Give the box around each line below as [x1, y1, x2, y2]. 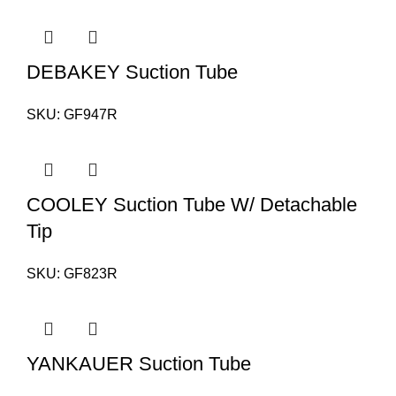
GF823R [64, 266, 118, 282]
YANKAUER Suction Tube [27, 353, 251, 376]
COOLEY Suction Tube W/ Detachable [27, 194, 357, 217]
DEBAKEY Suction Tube [27, 61, 238, 84]
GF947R [64, 107, 118, 123]
